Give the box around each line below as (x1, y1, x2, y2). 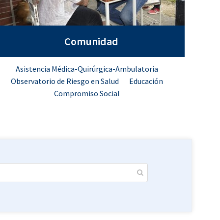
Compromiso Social (54, 88, 120, 98)
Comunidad (64, 34, 118, 48)
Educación (129, 76, 163, 86)
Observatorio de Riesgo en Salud (11, 76, 120, 86)
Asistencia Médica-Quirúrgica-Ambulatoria (16, 64, 158, 74)
